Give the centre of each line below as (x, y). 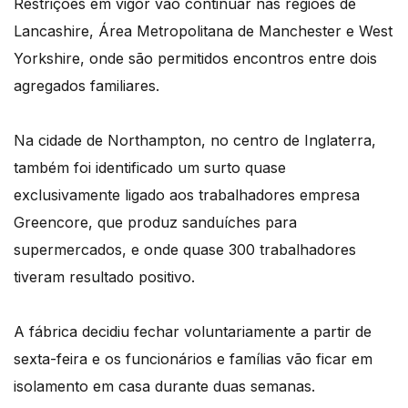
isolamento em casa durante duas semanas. (164, 387)
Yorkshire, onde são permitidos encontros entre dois (195, 59)
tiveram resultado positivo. (104, 277)
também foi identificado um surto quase (150, 168)
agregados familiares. (87, 86)
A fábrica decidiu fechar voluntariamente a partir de (193, 332)
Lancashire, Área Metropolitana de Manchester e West (203, 31)
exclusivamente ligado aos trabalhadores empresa (187, 195)
